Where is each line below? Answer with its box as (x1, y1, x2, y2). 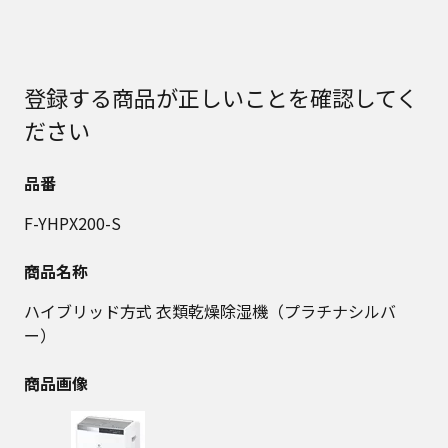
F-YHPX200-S (24, 210, 121, 235)
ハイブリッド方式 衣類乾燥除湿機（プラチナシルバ (24, 298, 396, 323)
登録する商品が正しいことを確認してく (24, 80, 418, 113)
